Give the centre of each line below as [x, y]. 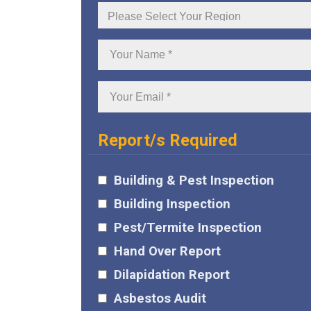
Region [118, 28]
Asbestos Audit [160, 298]
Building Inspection [172, 204]
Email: [115, 108]
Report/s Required [168, 140]
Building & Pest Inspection [194, 180]
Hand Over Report [167, 251]
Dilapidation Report [172, 275]
